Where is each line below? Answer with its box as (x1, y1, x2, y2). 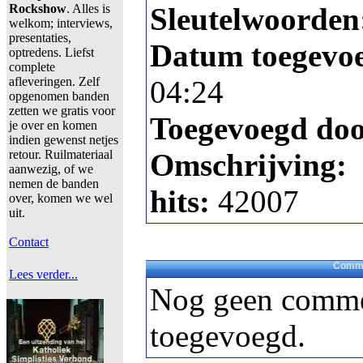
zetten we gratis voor (9, 104, 115, 117)
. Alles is (66, 2, 110, 15)
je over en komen (9, 118, 97, 132)
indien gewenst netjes (9, 133, 118, 147)
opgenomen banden (9, 89, 109, 103)
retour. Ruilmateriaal (9, 147, 113, 161)
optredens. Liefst (9, 45, 94, 59)
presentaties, (9, 31, 71, 45)
